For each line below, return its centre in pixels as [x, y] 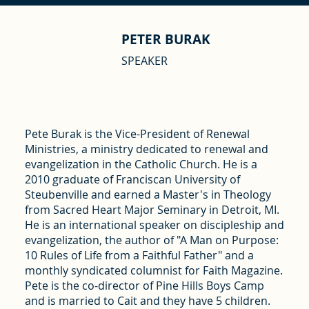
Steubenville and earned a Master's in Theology [148, 194]
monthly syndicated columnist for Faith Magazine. [153, 270]
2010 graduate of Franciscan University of [132, 179]
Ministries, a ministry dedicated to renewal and [146, 149]
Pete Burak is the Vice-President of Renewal [137, 133]
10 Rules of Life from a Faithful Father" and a [139, 255]
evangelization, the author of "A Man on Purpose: [151, 240]
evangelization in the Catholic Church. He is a [141, 164]
